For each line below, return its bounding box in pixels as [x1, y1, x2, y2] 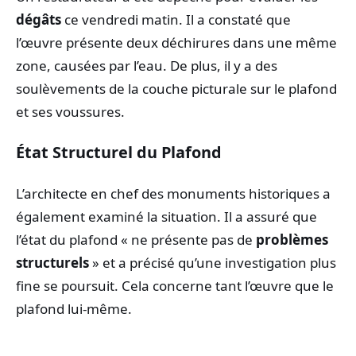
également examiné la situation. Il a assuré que [16, 207, 317, 226]
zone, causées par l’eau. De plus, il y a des [16, 56, 277, 75]
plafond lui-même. [16, 299, 132, 318]
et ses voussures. [16, 103, 125, 122]
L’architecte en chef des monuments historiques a [16, 184, 331, 203]
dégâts [16, 10, 61, 29]
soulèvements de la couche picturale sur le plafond [16, 79, 337, 99]
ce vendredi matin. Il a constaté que [61, 10, 291, 29]
